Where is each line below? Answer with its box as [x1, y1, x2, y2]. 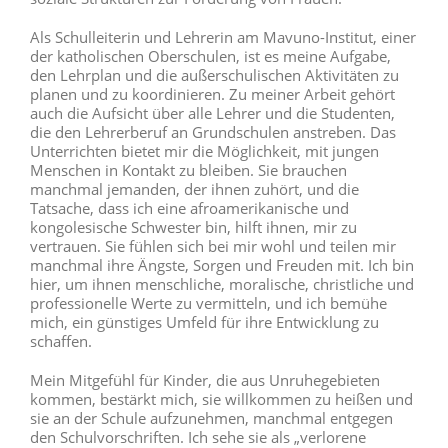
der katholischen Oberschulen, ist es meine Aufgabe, [30, 46, 391, 67]
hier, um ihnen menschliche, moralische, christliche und [30, 274, 414, 295]
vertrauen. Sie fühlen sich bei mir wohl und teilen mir [30, 236, 396, 257]
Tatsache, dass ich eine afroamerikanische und [30, 198, 349, 219]
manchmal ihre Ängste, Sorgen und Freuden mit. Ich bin [30, 255, 414, 276]
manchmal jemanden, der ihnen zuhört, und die [30, 179, 359, 200]
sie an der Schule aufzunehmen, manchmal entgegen [30, 408, 393, 429]
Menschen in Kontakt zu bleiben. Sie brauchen [30, 160, 347, 181]
